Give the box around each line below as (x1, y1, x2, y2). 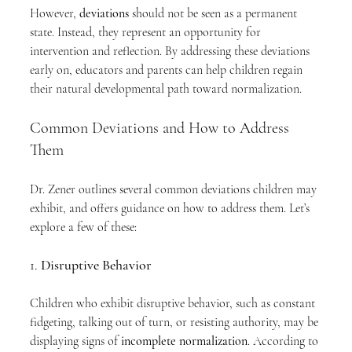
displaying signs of (30, 333, 121, 349)
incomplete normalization (121, 333, 247, 349)
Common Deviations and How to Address (30, 119, 293, 137)
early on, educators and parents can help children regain (30, 62, 306, 78)
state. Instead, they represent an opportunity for (30, 24, 264, 40)
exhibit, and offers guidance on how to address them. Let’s (30, 200, 313, 216)
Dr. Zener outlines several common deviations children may (30, 181, 320, 197)
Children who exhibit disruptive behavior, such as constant (30, 295, 318, 311)
